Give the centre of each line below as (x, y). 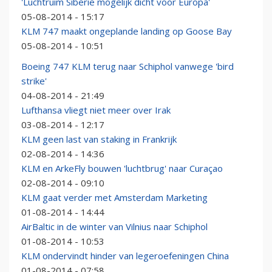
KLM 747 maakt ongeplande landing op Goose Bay (127, 31)
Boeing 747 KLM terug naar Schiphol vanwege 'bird (127, 66)
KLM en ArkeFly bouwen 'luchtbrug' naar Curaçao (122, 168)
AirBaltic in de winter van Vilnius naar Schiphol (114, 227)
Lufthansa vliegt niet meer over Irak (96, 110)
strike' (34, 81)
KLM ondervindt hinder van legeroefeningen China (125, 256)
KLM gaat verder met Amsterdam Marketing (114, 198)
